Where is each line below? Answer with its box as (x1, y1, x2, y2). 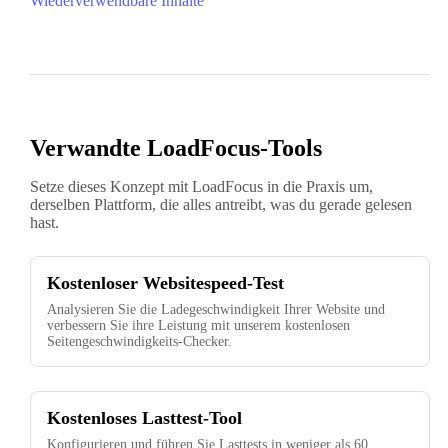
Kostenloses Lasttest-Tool (47, 408, 242, 429)
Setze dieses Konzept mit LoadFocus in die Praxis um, (30, 178, 373, 196)
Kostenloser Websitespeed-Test (47, 273, 284, 294)
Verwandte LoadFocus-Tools (30, 135, 322, 162)
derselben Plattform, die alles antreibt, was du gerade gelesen (30, 196, 412, 214)
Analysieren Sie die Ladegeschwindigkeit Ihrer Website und (47, 302, 385, 318)
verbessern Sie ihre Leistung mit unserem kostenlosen (47, 318, 350, 334)
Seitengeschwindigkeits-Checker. (47, 334, 232, 350)
